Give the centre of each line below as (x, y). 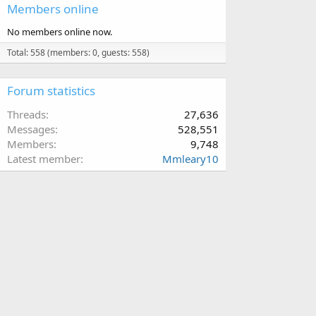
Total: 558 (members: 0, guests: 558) (78, 52)
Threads (26, 114)
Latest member (44, 158)
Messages (31, 129)
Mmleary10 (190, 158)
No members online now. (60, 31)
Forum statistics (51, 90)
